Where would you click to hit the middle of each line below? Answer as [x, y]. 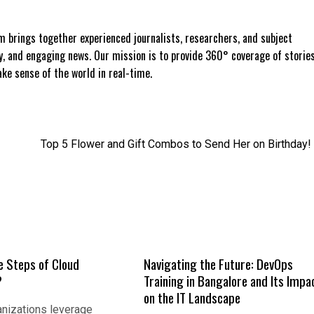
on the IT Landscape [192, 297]
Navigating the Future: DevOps [219, 264]
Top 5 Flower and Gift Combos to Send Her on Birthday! [176, 144]
